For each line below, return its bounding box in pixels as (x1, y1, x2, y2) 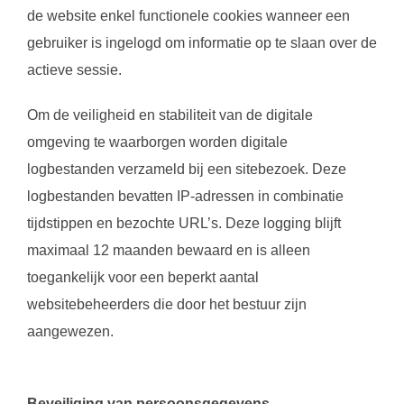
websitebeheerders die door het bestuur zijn (27, 297, 307, 312)
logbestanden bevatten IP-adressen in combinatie (27, 188, 344, 204)
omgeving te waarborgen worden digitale (27, 134, 288, 150)
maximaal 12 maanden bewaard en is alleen (27, 243, 310, 258)
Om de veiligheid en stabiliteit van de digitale (27, 107, 313, 123)
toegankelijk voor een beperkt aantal (27, 270, 259, 285)
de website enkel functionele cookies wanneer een (27, 8, 350, 23)
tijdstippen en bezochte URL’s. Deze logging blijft (27, 216, 341, 231)
